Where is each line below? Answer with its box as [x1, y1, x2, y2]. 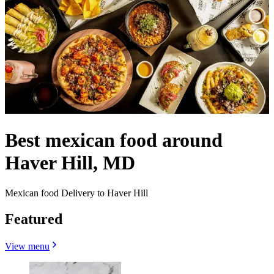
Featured [5, 210, 62, 227]
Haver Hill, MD [5, 152, 135, 174]
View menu [5, 240, 50, 251]
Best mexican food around [5, 129, 223, 152]
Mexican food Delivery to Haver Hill [5, 187, 148, 198]
